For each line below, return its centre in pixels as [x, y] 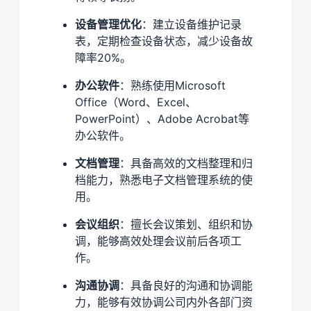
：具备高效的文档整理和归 [186, 163]
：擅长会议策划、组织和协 [186, 224]
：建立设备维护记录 [192, 24]
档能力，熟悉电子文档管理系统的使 [164, 179]
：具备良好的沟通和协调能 [186, 285]
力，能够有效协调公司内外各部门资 [164, 302]
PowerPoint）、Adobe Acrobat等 [162, 118]
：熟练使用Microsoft [173, 85]
